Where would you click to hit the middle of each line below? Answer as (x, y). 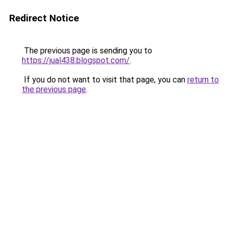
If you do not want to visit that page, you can (105, 80)
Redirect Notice (44, 18)
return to (203, 80)
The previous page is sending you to (87, 51)
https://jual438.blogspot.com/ (76, 60)
